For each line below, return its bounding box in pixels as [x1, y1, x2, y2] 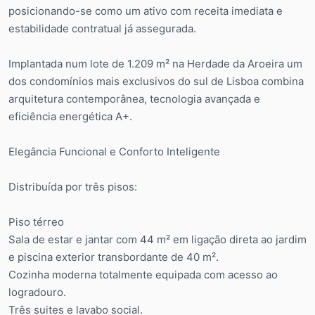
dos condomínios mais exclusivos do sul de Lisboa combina [8, 74, 304, 88]
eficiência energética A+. [8, 109, 132, 123]
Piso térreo [8, 214, 64, 229]
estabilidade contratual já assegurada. [8, 21, 196, 35]
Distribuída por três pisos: [8, 179, 137, 193]
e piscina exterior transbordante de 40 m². [8, 250, 219, 264]
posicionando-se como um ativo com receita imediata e [8, 4, 283, 18]
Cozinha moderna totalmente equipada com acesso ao [8, 267, 278, 281]
